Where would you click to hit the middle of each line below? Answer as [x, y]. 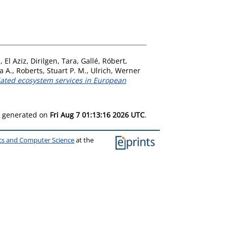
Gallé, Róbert [103, 61]
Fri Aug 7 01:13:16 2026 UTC [97, 115]
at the [84, 140]
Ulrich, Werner [116, 70]
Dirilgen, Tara [54, 61]
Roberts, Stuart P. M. [51, 70]
